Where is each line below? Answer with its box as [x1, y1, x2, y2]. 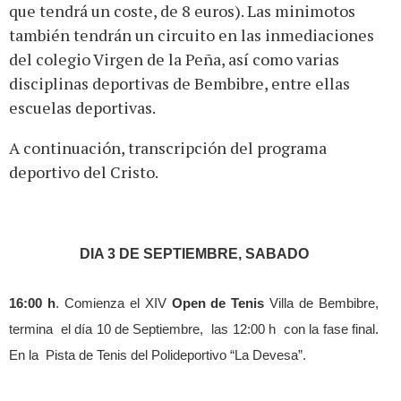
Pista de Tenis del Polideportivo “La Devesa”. [46, 347, 306, 363]
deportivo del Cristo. [9, 160, 158, 183]
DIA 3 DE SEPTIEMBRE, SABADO [79, 245, 309, 261]
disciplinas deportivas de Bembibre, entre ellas [9, 72, 350, 94]
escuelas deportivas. [9, 96, 156, 118]
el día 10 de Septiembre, [60, 321, 208, 337]
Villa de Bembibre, [264, 295, 380, 311]
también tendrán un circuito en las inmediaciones [9, 23, 374, 46]
